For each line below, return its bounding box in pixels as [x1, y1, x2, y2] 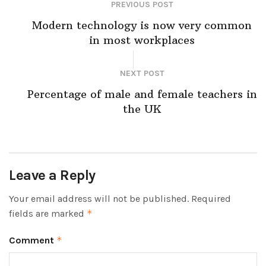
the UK [122, 102, 161, 116]
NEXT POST [119, 68, 164, 78]
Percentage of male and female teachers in [27, 87, 257, 101]
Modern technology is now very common [32, 18, 252, 32]
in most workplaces [89, 33, 195, 47]
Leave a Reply [9, 166, 96, 183]
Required [191, 192, 231, 204]
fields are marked [9, 207, 87, 219]
